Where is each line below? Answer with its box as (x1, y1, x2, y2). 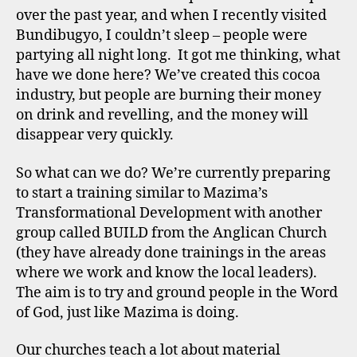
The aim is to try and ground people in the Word (16, 283, 338, 302)
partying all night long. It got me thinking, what (16, 46, 340, 65)
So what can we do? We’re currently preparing (16, 163, 331, 182)
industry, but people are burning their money (16, 86, 321, 104)
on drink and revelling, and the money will (16, 106, 308, 124)
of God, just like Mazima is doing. (16, 303, 239, 322)
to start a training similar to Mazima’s (16, 183, 268, 202)
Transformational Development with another (16, 203, 322, 222)
